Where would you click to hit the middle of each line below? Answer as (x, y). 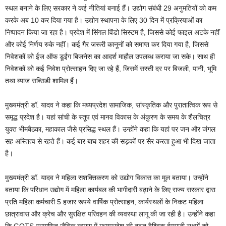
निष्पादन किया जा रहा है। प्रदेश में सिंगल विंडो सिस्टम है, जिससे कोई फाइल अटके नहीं (112, 33)
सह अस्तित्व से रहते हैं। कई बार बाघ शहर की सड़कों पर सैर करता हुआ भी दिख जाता (110, 142)
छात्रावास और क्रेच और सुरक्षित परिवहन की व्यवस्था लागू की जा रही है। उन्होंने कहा (110, 214)
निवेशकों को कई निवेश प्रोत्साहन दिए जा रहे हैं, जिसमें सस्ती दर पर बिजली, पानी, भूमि (111, 69)
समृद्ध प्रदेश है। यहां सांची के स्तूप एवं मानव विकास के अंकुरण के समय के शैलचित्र (108, 117)
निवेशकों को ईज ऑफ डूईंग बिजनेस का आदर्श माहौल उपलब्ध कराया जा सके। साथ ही (110, 57)
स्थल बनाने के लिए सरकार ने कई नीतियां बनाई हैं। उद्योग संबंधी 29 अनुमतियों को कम (111, 8)
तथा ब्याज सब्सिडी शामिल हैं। (42, 81)
